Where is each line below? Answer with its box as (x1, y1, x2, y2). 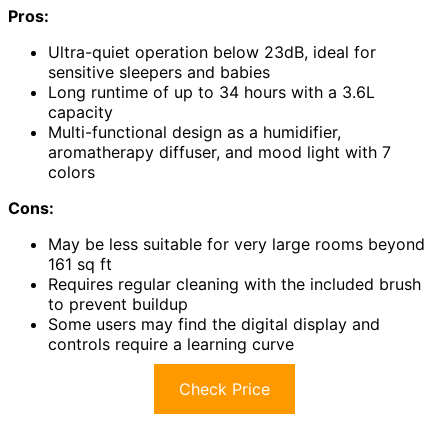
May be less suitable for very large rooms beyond (48, 233, 425, 254)
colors (48, 161, 95, 182)
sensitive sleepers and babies (48, 61, 270, 82)
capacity (48, 101, 113, 122)
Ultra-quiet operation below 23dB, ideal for (48, 41, 376, 62)
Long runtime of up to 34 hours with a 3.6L (48, 81, 375, 102)
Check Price (178, 378, 270, 399)
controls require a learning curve (48, 333, 294, 354)
